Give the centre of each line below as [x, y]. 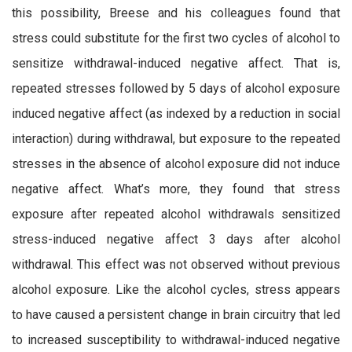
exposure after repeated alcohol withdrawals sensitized [176, 214]
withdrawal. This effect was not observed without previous [176, 265]
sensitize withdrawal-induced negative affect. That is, [176, 64]
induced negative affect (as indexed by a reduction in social [176, 114]
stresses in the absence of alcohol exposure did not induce [176, 164]
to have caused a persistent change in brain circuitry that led [176, 315]
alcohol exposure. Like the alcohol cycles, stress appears [176, 290]
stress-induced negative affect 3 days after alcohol [176, 240]
